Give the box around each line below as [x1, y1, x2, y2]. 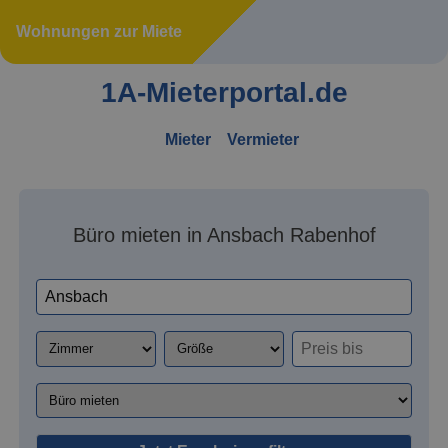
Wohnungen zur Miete [16, 23, 182, 40]
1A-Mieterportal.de [100, 77, 348, 108]
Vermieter [227, 130, 299, 148]
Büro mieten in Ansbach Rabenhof [72, 223, 376, 246]
